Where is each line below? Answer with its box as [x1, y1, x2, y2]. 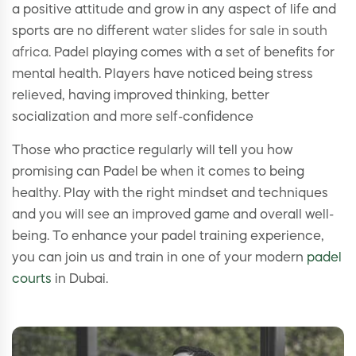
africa [12, 47, 48, 60]
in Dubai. [52, 273, 108, 287]
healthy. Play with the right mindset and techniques [12, 188, 328, 201]
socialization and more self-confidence [12, 111, 253, 125]
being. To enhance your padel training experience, [12, 230, 324, 244]
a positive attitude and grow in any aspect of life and [12, 4, 336, 17]
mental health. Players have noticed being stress [12, 68, 313, 82]
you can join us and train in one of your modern [12, 252, 307, 265]
